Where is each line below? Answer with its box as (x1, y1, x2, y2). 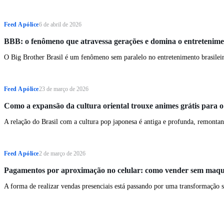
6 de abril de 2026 (38, 21, 81, 28)
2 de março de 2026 (38, 150, 85, 157)
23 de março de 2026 (38, 85, 88, 93)
